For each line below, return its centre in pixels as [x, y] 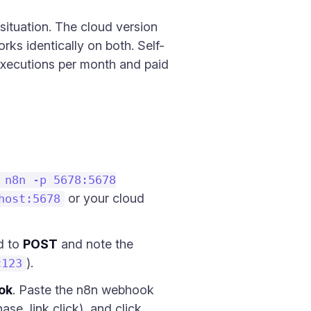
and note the [95, 244]
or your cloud [104, 198]
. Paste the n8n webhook [83, 290]
